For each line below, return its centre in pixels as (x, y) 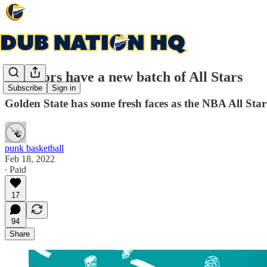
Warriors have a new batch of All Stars (124, 77)
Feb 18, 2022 (30, 159)
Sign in (64, 88)
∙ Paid (15, 169)
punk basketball (34, 148)
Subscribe (25, 88)
